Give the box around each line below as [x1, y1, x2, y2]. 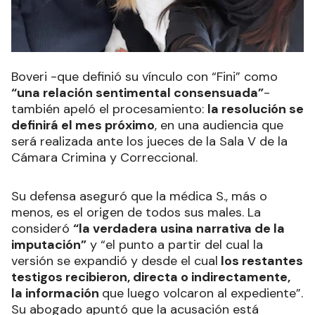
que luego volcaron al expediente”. [102, 285, 303, 302]
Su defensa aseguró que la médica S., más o [11, 188, 267, 205]
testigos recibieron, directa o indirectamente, [11, 269, 290, 286]
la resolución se [207, 101, 304, 118]
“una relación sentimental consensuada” [11, 84, 264, 102]
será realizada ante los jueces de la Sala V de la [11, 133, 288, 150]
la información [11, 285, 102, 302]
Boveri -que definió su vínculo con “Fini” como [11, 68, 278, 86]
